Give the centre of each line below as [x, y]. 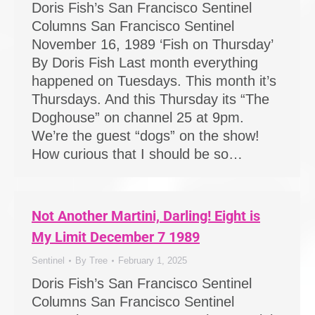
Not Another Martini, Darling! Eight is [146, 216]
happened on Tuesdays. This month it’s [154, 81]
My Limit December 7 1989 [116, 237]
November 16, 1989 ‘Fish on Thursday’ [152, 44]
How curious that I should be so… [137, 154]
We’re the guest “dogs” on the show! [146, 136]
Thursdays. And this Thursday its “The [150, 99]
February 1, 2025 [153, 261]
